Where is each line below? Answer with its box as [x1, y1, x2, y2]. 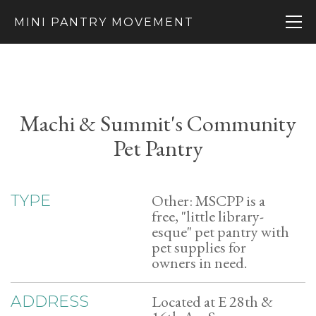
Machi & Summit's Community [20, 109, 296, 138]
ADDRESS [11, 292, 89, 311]
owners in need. [152, 253, 247, 273]
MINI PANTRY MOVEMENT [14, 16, 194, 29]
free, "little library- [152, 206, 264, 226]
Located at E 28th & [152, 291, 273, 312]
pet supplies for [152, 237, 246, 257]
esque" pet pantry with [152, 221, 289, 242]
